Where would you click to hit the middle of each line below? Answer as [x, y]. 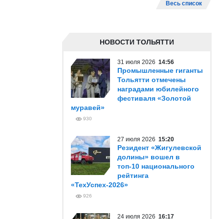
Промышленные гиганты [160, 70]
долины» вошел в [149, 157]
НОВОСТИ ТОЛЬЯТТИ [137, 42]
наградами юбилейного [158, 89]
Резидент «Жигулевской [159, 148]
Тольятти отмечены [152, 80]
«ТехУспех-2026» [99, 185]
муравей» [88, 108]
